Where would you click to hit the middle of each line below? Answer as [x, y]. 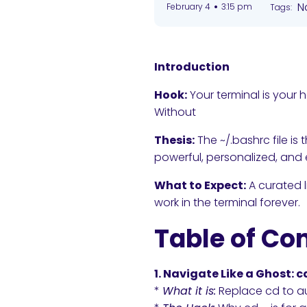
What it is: [189, 291]
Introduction [192, 66]
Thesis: [174, 140]
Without [175, 112]
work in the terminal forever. [227, 202]
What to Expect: [200, 185]
